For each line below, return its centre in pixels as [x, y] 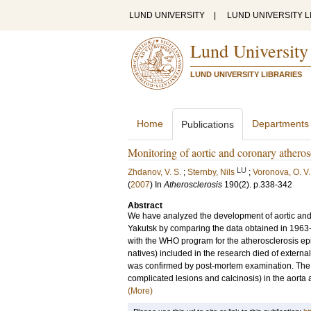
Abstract [145, 205]
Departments [280, 124]
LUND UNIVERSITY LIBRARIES [246, 74]
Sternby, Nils [211, 172]
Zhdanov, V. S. [154, 172]
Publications [208, 124]
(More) [140, 291]
